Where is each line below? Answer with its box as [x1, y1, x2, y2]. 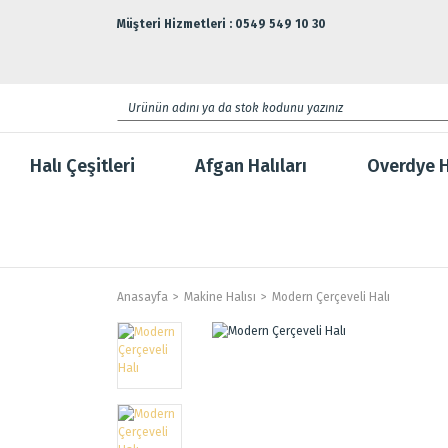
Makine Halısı [184, 290, 256, 304]
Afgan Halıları [195, 155, 307, 177]
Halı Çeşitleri [30, 155, 135, 177]
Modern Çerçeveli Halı [272, 290, 390, 304]
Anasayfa [117, 290, 168, 304]
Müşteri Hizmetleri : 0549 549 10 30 [117, 17, 326, 31]
